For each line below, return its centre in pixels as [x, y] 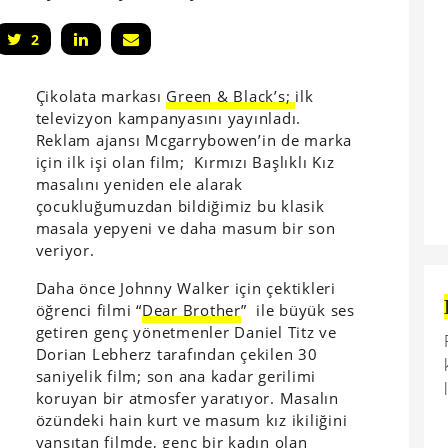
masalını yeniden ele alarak [139, 184]
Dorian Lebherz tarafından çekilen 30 [176, 354]
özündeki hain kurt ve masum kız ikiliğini [191, 420]
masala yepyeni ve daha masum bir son [185, 228]
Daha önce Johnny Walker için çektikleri [185, 288]
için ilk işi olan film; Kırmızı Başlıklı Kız [185, 162]
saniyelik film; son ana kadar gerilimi [176, 376]
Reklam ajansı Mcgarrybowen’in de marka [194, 140]
